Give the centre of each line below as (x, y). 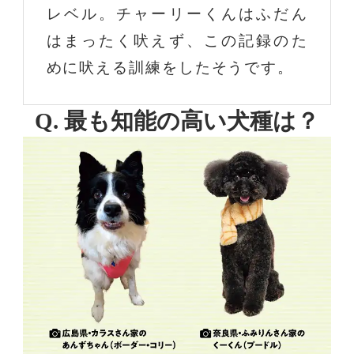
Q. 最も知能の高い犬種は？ (177, 121)
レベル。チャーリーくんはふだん (177, 14)
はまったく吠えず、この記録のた (177, 41)
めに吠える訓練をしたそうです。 (170, 68)
